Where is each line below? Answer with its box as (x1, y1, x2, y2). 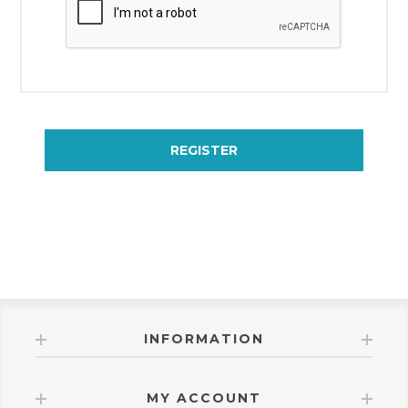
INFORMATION (144, 330, 264, 347)
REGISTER (170, 141, 238, 158)
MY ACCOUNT (147, 389, 261, 406)
